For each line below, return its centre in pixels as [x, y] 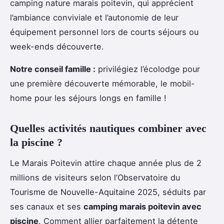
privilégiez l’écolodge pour [148, 69]
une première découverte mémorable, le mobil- [102, 84]
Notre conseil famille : [53, 69]
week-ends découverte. [57, 47]
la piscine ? [36, 142]
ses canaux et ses [47, 206]
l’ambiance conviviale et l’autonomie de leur [94, 18]
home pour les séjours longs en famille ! [88, 98]
